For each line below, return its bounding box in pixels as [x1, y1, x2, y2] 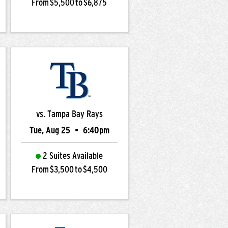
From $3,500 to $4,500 [31, 164, 107, 175]
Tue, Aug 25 [29, 125, 72, 135]
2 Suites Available [43, 151, 103, 161]
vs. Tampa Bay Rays [36, 109, 103, 119]
